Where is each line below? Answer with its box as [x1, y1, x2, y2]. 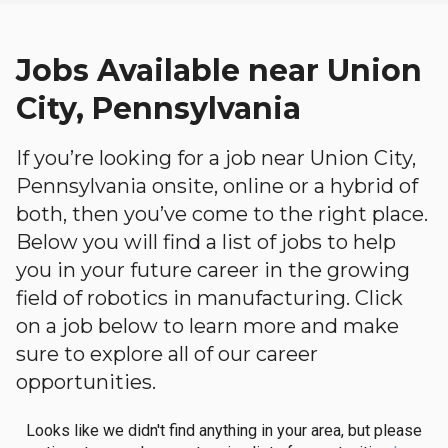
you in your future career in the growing [16, 258, 410, 282]
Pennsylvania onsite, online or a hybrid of [16, 174, 418, 198]
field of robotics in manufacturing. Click [16, 286, 403, 310]
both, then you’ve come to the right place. [16, 202, 428, 226]
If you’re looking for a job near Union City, [16, 146, 416, 170]
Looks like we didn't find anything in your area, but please [26, 421, 422, 440]
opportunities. [16, 370, 156, 394]
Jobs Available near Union [16, 52, 422, 89]
